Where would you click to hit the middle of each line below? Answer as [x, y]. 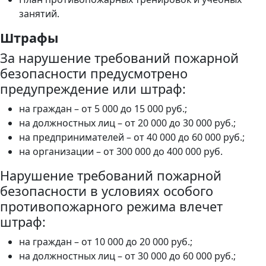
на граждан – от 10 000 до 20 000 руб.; [106, 241]
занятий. [39, 13]
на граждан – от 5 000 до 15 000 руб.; [103, 108]
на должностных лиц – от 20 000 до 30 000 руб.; [127, 123]
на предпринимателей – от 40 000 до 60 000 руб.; [132, 137]
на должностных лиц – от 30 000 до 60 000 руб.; [127, 256]
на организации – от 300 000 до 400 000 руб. [121, 151]
